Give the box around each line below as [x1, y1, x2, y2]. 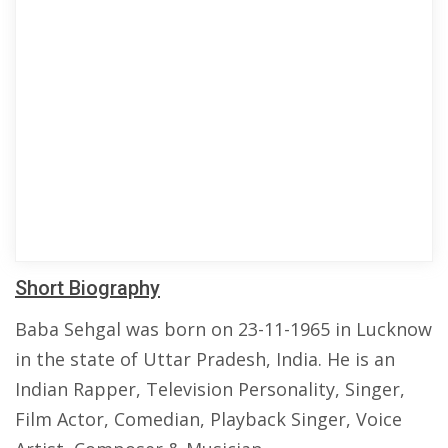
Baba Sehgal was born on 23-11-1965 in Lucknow [15, 317, 432, 341]
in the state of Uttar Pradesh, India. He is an [15, 347, 395, 371]
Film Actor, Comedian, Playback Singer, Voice [15, 407, 402, 431]
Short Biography [15, 276, 160, 300]
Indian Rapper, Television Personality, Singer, [15, 377, 405, 401]
